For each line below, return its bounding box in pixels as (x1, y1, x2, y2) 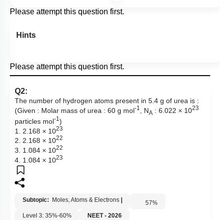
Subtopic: (23, 196, 51, 204)
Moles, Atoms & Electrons (52, 196, 119, 204)
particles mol (15, 118, 54, 126)
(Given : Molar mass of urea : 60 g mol (15, 107, 135, 115)
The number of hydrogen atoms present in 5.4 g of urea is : (15, 97, 199, 105)
